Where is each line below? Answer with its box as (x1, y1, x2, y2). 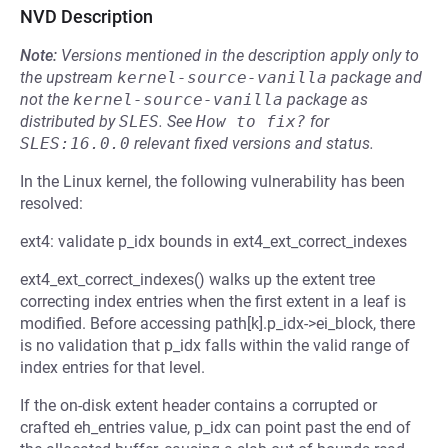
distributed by (20, 112, 119, 131)
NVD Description (20, 6, 153, 27)
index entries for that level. (20, 358, 205, 377)
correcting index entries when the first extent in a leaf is (20, 292, 406, 311)
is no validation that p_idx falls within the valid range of (20, 336, 410, 355)
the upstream (20, 68, 117, 87)
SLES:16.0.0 (20, 134, 130, 153)
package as (283, 90, 368, 109)
